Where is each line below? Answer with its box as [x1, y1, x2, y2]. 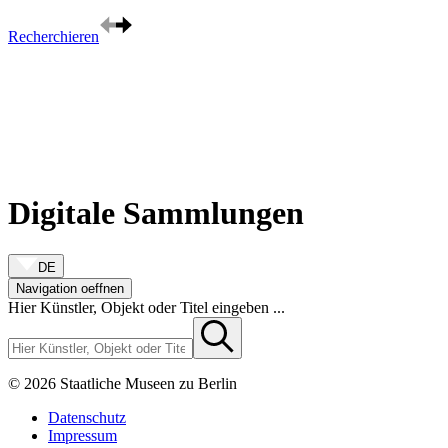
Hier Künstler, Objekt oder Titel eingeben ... [8, 298, 285, 316]
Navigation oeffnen [16, 280, 124, 296]
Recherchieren [8, 28, 99, 45]
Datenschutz [48, 408, 126, 426]
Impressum [48, 426, 117, 444]
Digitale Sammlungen [8, 195, 304, 232]
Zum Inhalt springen [7, 7, 135, 24]
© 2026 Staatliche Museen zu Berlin [8, 374, 237, 392]
